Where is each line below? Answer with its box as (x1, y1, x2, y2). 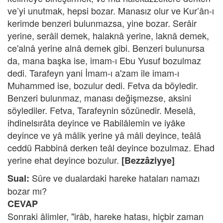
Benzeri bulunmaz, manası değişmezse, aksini (7, 91, 191, 104)
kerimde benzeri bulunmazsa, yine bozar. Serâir (7, 16, 197, 29)
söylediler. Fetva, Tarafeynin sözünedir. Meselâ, (7, 104, 196, 116)
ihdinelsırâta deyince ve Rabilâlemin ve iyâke (7, 116, 185, 129)
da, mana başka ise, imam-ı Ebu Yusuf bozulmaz (7, 54, 201, 67)
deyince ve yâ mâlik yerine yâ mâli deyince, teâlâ (7, 128, 201, 141)
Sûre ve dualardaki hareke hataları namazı (32, 171, 200, 184)
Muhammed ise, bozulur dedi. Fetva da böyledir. (7, 79, 198, 92)
